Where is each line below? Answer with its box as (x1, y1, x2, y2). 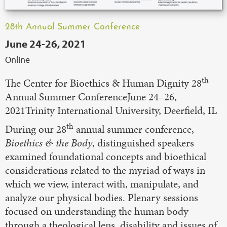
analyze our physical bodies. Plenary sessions (5, 190, 198, 205)
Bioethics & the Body (5, 135, 92, 150)
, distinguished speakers (92, 135, 194, 150)
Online (5, 53, 30, 65)
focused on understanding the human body (5, 204, 188, 218)
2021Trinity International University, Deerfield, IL (5, 103, 217, 118)
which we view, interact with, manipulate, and (5, 176, 199, 191)
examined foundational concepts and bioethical (5, 149, 206, 164)
